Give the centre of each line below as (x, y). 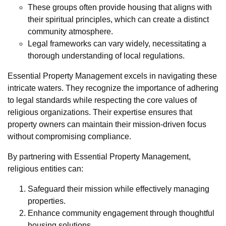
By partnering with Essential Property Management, (99, 156)
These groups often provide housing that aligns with (120, 7)
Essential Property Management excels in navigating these (112, 76)
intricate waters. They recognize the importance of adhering (113, 88)
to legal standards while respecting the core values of (102, 100)
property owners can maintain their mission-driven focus (107, 124)
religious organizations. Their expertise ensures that (100, 112)
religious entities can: (45, 168)
